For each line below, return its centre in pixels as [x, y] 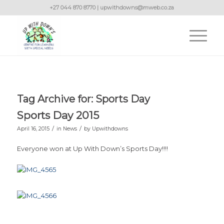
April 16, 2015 [33, 129]
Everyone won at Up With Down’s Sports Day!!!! [92, 149]
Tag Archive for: [56, 99]
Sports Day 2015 [58, 115]
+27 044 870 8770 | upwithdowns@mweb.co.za [112, 7]
